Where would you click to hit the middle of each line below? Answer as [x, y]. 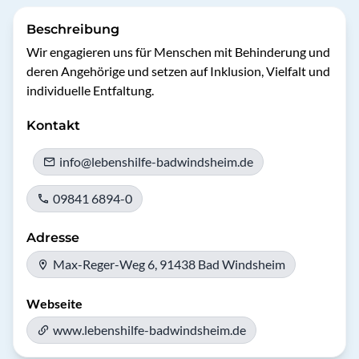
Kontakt [53, 125]
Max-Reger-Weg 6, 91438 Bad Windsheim [169, 264]
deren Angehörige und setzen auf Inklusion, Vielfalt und [178, 71]
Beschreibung [73, 29]
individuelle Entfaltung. [90, 90]
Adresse [53, 238]
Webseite [54, 303]
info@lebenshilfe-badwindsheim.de [156, 161]
